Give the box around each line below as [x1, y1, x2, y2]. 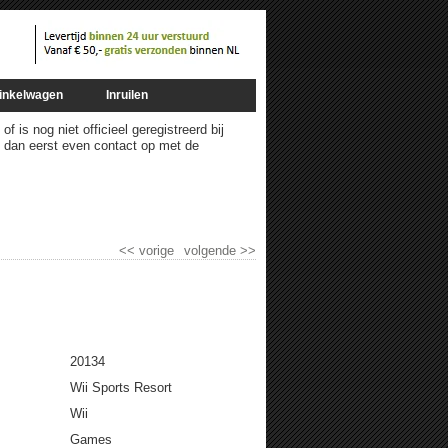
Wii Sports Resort [70, 380, 173, 395]
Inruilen [106, 88, 149, 102]
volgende [183, 243, 236, 258]
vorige [138, 243, 174, 258]
